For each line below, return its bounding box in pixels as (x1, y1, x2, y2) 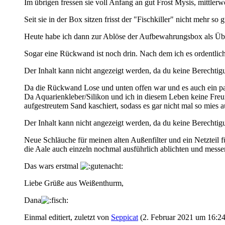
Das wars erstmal (24, 161, 80, 170)
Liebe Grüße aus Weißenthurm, (24, 178, 124, 187)
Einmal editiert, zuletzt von (24, 212, 111, 221)
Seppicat (111, 212, 138, 221)
